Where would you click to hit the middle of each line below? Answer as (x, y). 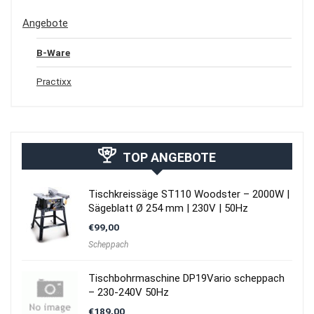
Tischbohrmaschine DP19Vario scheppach (186, 278)
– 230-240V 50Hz (129, 292)
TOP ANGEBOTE (169, 157)
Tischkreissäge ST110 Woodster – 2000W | (189, 194)
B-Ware (53, 52)
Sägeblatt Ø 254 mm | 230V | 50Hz (168, 208)
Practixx (54, 81)
